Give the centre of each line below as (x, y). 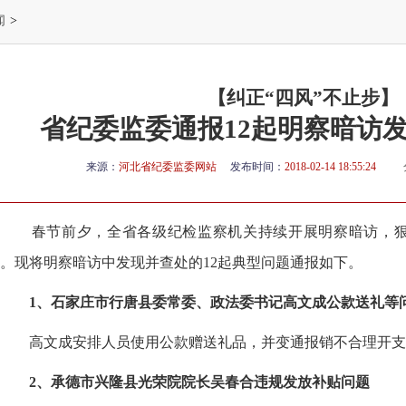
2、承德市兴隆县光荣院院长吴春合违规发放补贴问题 (198, 382)
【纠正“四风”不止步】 (303, 98)
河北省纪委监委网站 (167, 167)
